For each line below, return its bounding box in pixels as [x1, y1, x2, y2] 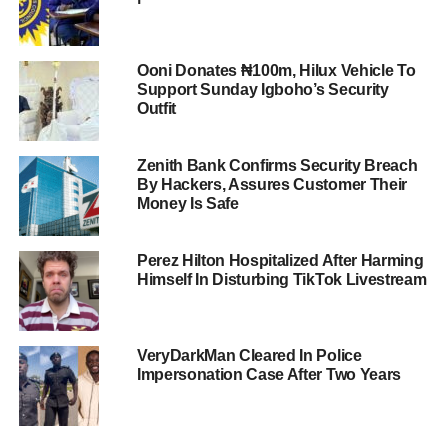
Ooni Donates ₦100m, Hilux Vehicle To [136, 62, 416, 80]
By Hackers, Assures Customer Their [136, 176, 407, 194]
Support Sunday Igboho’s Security [136, 81, 389, 99]
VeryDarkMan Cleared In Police [136, 347, 362, 365]
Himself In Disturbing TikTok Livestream [136, 271, 427, 289]
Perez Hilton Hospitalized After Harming [136, 252, 424, 270]
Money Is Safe [136, 195, 239, 213]
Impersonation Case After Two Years [136, 366, 401, 384]
